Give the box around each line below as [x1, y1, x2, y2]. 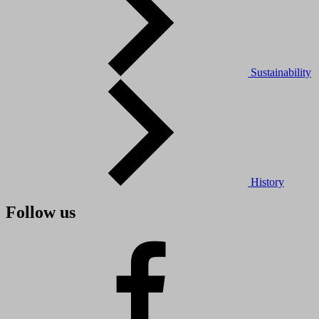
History [251, 176, 284, 189]
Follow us [6, 202, 75, 221]
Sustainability [251, 66, 311, 79]
